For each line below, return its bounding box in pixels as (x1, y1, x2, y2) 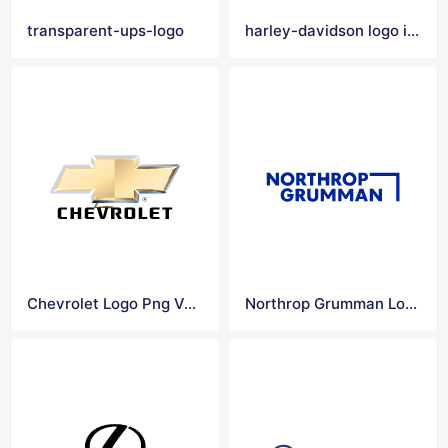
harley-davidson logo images (407, 21, 420, 41)
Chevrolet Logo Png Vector (184, 293, 196, 313)
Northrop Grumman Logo (405, 293, 418, 313)
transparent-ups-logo (27, 21, 184, 41)
